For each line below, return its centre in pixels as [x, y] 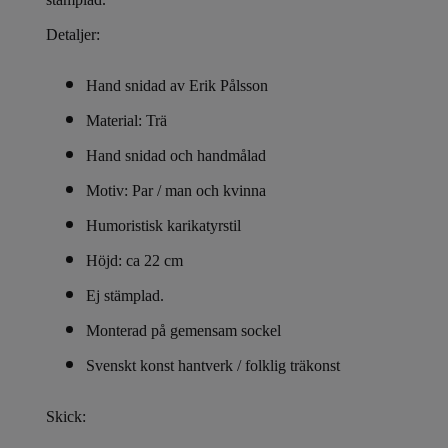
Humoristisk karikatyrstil [163, 226]
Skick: [66, 417]
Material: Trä [126, 121]
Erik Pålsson [228, 86]
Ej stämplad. [125, 296]
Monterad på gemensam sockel [183, 331]
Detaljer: [73, 35]
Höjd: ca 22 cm [134, 261]
